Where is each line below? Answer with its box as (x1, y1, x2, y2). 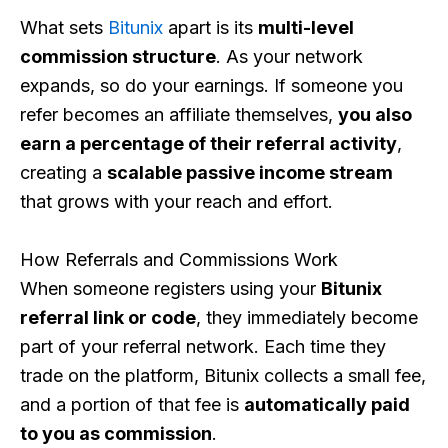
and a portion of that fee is (20, 393, 244, 415)
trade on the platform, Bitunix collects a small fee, (20, 364, 426, 386)
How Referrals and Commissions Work (20, 248, 338, 270)
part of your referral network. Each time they (20, 335, 386, 357)
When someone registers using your (20, 277, 321, 299)
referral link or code (20, 306, 196, 328)
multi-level (258, 17, 354, 39)
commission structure (20, 46, 216, 68)
